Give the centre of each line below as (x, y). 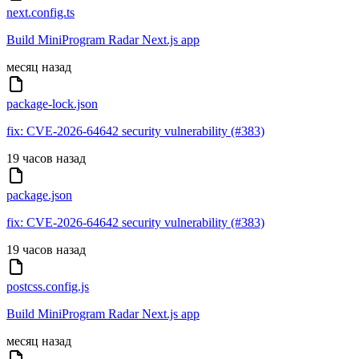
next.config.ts (40, 13)
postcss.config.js (48, 287)
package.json (39, 196)
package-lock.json (52, 104)
